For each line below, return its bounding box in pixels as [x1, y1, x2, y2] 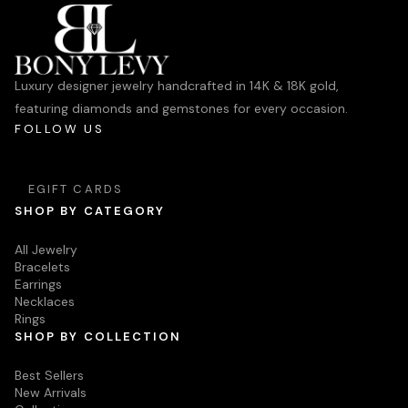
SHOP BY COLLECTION [15, 329, 182, 345]
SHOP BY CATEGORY [15, 203, 166, 219]
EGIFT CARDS [28, 181, 123, 198]
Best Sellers [15, 367, 84, 384]
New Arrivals [15, 384, 87, 402]
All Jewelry [15, 241, 77, 259]
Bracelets [15, 259, 70, 276]
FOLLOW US [15, 121, 105, 138]
